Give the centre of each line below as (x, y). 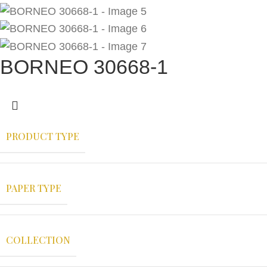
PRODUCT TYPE (43, 136)
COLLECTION (38, 240)
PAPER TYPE (34, 188)
